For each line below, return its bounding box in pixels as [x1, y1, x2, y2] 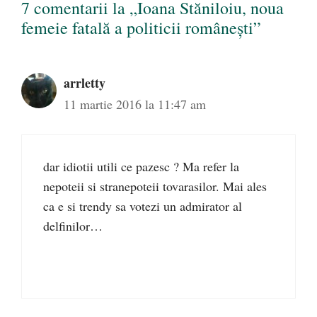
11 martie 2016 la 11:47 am [64, 96, 206, 113]
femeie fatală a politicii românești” [21, 16, 261, 39]
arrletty [64, 74, 105, 92]
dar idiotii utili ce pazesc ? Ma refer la [43, 158, 239, 175]
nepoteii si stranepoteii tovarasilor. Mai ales [43, 178, 267, 195]
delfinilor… [43, 217, 103, 234]
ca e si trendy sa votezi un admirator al [43, 197, 242, 214]
